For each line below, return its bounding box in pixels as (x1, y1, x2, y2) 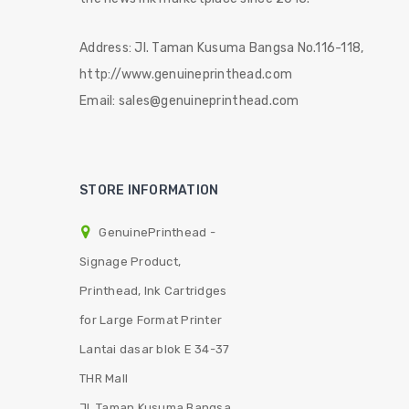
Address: (79, 39, 135, 56)
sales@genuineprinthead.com (118, 92, 299, 109)
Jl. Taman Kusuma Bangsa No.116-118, (134, 39, 364, 56)
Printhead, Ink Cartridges (79, 284, 227, 298)
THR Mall (79, 372, 129, 385)
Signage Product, (79, 255, 182, 268)
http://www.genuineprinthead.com (79, 66, 293, 82)
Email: (79, 92, 119, 109)
